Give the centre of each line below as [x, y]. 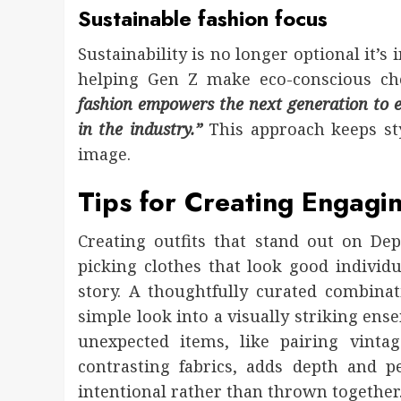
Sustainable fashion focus [203, 19]
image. [104, 154]
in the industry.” [144, 129]
